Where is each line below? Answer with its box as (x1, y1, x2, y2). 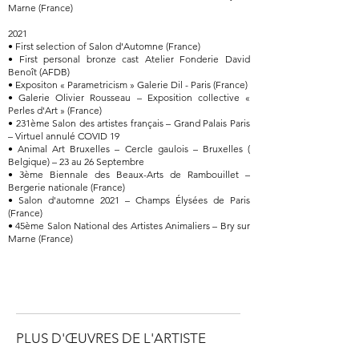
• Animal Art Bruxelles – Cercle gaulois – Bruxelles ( (8, 143, 250, 155)
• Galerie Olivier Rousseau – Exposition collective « (8, 91, 250, 103)
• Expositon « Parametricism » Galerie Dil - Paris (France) (8, 79, 248, 91)
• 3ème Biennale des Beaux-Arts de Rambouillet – (8, 168, 250, 180)
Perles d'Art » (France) (8, 104, 102, 116)
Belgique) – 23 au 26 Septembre (8, 155, 144, 167)
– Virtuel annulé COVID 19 (8, 130, 119, 142)
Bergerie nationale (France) (8, 181, 125, 193)
